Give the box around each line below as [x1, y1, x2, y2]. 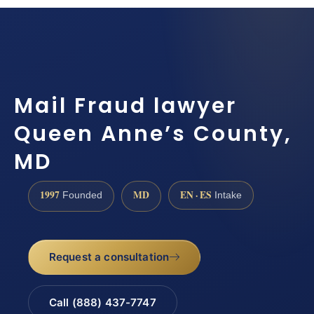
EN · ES [180, 187, 212, 202]
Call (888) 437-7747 [48, 296, 156, 310]
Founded [60, 189, 102, 200]
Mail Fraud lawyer [14, 90, 237, 121]
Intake [212, 189, 242, 200]
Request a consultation [48, 250, 170, 264]
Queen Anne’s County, [14, 118, 292, 149]
